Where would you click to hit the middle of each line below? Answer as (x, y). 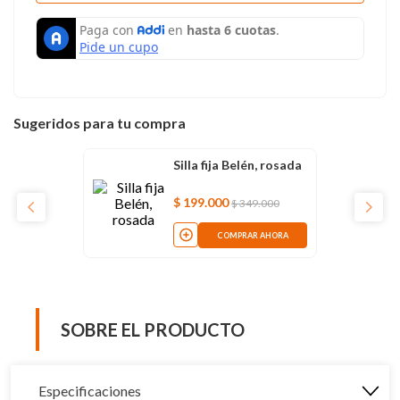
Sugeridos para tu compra (100, 123)
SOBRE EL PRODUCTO (153, 329)
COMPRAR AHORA (253, 235)
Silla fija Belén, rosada (237, 165)
